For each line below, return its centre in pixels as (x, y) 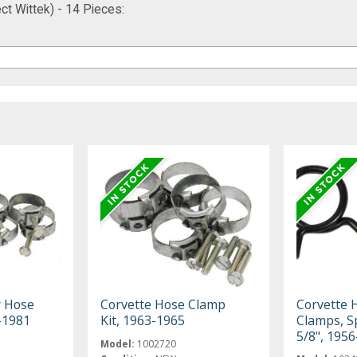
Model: (118, 343)
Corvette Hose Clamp (163, 304)
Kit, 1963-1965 (143, 320)
